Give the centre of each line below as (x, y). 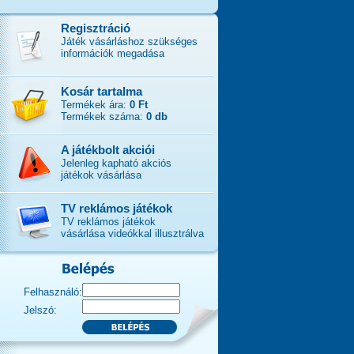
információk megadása (113, 53)
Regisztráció (96, 28)
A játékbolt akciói (108, 150)
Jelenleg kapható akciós (116, 163)
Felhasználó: (53, 292)
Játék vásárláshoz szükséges (129, 41)
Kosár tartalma (102, 91)
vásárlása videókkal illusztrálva (132, 233)
